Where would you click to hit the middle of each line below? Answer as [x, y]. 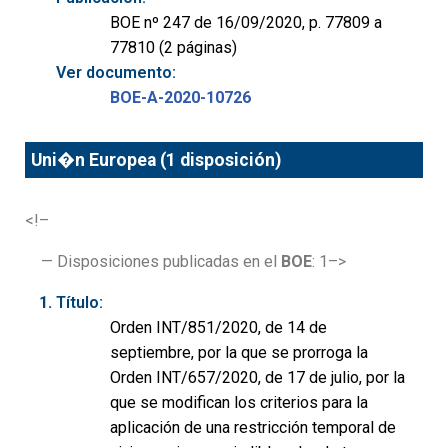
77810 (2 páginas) [173, 47]
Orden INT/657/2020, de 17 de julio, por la [257, 378]
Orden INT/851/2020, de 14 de [218, 328]
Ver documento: [116, 72]
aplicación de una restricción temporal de [253, 428]
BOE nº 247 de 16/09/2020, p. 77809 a [246, 22]
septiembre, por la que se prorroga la [239, 353]
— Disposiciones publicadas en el [161, 262]
